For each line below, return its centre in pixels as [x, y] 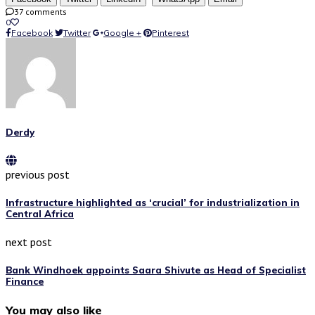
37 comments [40, 11]
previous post [38, 174]
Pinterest [171, 32]
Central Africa [40, 214]
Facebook [32, 32]
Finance [25, 282]
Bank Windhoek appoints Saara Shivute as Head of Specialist [156, 270]
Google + [122, 32]
